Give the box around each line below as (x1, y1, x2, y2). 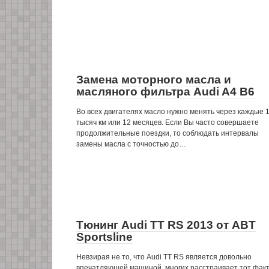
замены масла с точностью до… (76, 140, 186, 148)
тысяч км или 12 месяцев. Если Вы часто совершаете (76, 118, 259, 127)
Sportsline (76, 231, 133, 243)
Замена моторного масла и (76, 73, 231, 86)
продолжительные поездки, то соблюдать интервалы (76, 129, 259, 138)
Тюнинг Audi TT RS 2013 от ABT (76, 219, 256, 231)
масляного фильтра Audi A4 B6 (76, 85, 255, 98)
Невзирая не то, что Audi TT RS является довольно (76, 253, 252, 261)
